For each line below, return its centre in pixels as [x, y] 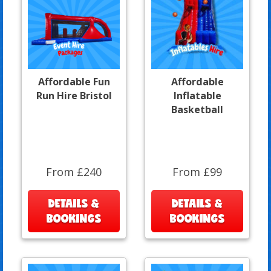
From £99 [197, 171]
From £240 [74, 171]
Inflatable [197, 95]
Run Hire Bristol [74, 95]
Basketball [197, 109]
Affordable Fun [74, 81]
